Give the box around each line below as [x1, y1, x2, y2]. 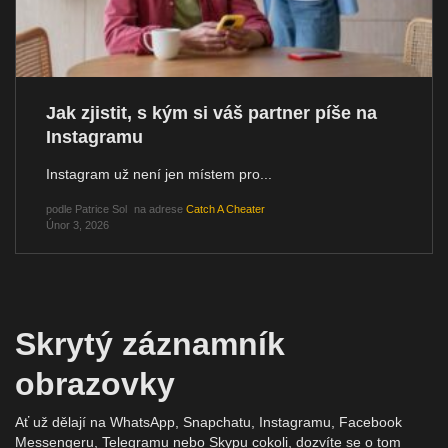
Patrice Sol [75, 203, 127, 216]
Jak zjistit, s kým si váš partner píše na [46, 103, 377, 124]
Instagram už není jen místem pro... [46, 166, 272, 183]
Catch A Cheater [186, 203, 265, 216]
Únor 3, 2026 [46, 219, 109, 232]
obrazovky [15, 366, 175, 403]
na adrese [134, 203, 186, 216]
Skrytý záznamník [15, 326, 285, 363]
